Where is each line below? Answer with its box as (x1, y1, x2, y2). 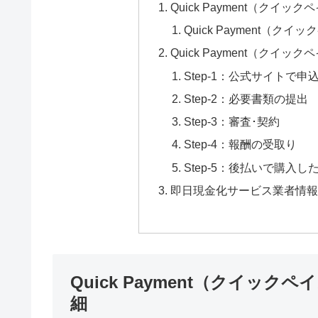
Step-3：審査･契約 (184, 115, 280, 128)
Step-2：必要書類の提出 (184, 92, 309, 105)
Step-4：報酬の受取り (184, 138, 297, 151)
